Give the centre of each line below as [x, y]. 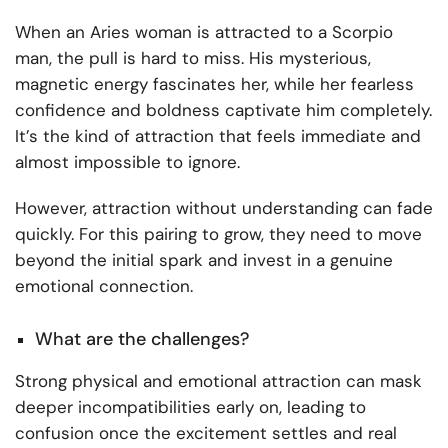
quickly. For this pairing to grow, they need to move [218, 233]
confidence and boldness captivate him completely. [223, 109]
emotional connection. [104, 285]
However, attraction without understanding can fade [224, 207]
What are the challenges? [142, 339]
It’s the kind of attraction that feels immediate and [218, 135]
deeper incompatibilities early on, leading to [190, 407]
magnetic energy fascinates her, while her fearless [214, 83]
